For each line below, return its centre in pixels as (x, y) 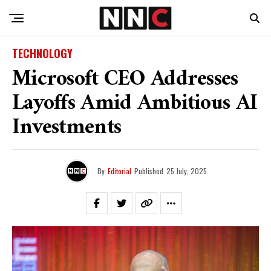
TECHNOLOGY (42, 53)
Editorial (119, 171)
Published (149, 171)
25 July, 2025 (186, 171)
